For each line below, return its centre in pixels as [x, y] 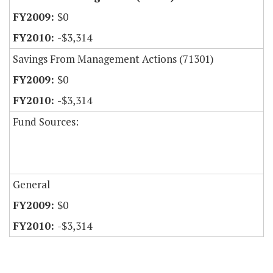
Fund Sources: [46, 122]
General [31, 185]
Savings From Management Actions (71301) [113, 59]
